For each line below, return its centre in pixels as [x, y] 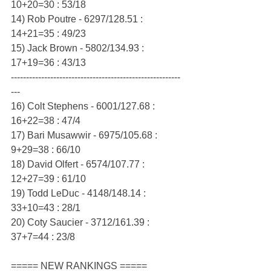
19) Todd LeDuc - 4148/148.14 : [80, 194]
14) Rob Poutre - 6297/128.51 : [78, 19]
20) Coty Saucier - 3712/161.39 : [81, 223]
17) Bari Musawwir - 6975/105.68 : [85, 135]
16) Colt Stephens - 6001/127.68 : [84, 106]
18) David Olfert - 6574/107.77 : [79, 165]
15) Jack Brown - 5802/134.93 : [79, 48]
